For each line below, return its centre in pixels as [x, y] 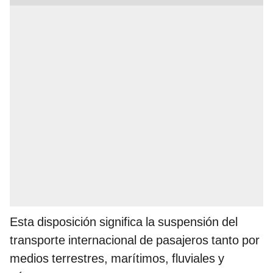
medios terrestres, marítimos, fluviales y [117, 259]
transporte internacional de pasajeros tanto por [135, 240]
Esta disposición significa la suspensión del [124, 222]
